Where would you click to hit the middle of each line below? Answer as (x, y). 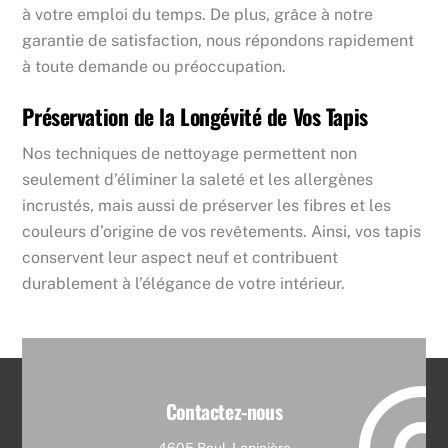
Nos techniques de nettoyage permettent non (190, 154)
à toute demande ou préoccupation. (154, 66)
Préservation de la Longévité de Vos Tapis (195, 115)
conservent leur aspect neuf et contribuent (180, 258)
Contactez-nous (224, 412)
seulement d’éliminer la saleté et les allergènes (198, 180)
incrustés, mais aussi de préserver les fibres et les (207, 206)
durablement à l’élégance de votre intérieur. (184, 284)
